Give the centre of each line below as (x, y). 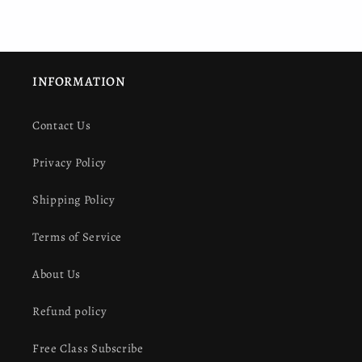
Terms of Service (78, 236)
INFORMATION (79, 82)
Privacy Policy (69, 162)
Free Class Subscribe (88, 348)
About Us (57, 274)
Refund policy (70, 311)
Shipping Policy (74, 199)
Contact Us (62, 125)
